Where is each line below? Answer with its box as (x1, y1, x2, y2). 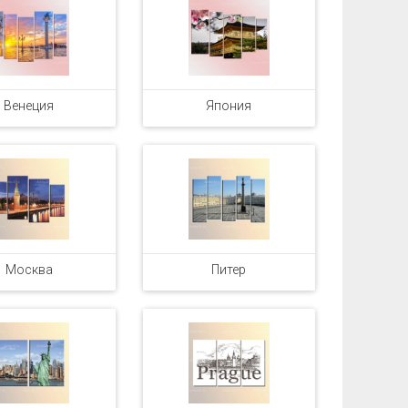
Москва (5, 262, 53, 277)
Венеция (4, 98, 55, 113)
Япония (206, 98, 252, 113)
